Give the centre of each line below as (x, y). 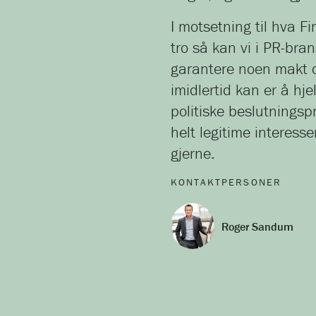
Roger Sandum (257, 226)
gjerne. (193, 153)
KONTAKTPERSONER (226, 182)
